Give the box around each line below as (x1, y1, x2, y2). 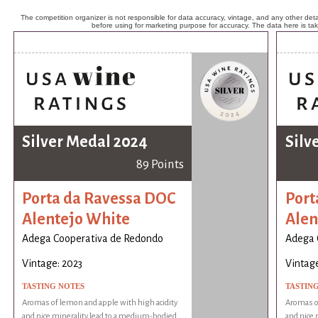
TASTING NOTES (22, 282, 85, 291)
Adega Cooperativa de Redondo (22, 233, 164, 245)
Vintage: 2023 (22, 258, 83, 270)
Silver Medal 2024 (22, 133, 148, 151)
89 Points (136, 158, 184, 172)
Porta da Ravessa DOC (22, 190, 176, 207)
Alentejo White (22, 210, 131, 228)
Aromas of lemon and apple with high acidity (22, 298, 178, 308)
